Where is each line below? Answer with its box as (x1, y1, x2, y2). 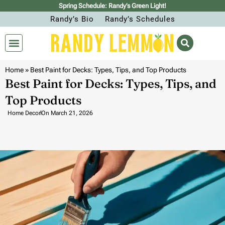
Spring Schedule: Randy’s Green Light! (59, 2, 166, 10)
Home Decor (8, 109, 41, 117)
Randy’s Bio (50, 15, 94, 24)
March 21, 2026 (51, 109, 93, 117)
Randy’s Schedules (104, 15, 175, 24)
